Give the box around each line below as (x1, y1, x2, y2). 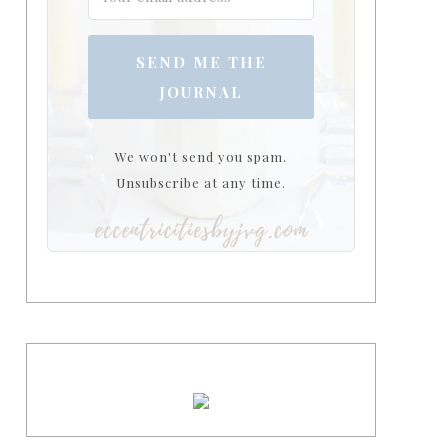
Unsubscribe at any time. (116, 174, 286, 191)
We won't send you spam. (115, 148, 287, 165)
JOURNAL (159, 82, 243, 102)
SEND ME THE (135, 52, 267, 72)
